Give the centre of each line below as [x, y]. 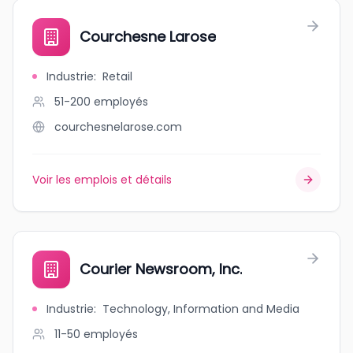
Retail [117, 76]
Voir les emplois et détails [102, 180]
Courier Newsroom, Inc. [161, 269]
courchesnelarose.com [118, 127]
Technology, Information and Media [201, 309]
